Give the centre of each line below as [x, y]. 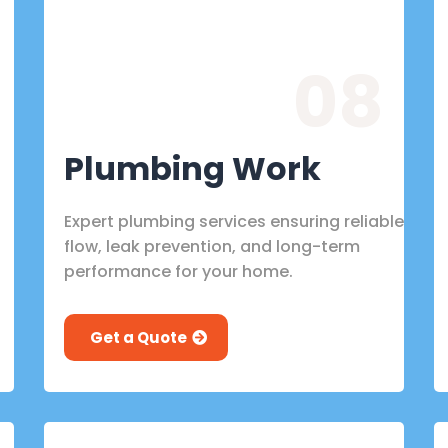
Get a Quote [138, 337]
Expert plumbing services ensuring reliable [234, 221]
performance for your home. [178, 271]
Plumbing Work [192, 168]
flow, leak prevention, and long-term [212, 246]
